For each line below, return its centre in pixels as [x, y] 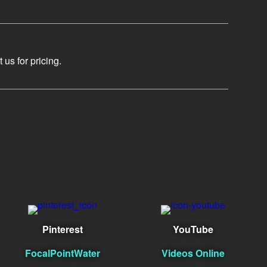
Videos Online [193, 253]
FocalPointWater [62, 253]
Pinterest [62, 229]
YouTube [193, 229]
